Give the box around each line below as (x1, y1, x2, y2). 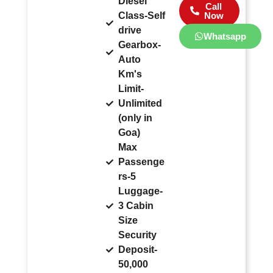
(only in (118, 112, 153, 123)
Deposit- (118, 244, 158, 255)
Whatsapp (203, 30, 246, 41)
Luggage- (118, 185, 163, 196)
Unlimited (118, 97, 163, 108)
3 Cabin (118, 200, 154, 211)
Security (118, 229, 157, 240)
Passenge (118, 156, 165, 167)
